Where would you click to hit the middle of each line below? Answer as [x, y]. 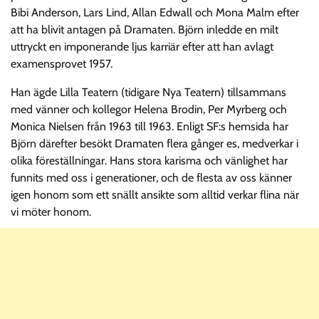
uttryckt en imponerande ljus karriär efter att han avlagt [142, 46]
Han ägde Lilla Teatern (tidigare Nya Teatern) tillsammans [148, 92]
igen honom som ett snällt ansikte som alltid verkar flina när [155, 194]
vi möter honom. [51, 211]
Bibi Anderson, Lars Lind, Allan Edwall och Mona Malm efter [155, 12]
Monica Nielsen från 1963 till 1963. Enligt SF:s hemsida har [150, 126]
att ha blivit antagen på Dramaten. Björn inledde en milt [145, 29]
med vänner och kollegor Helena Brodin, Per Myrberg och [149, 109]
